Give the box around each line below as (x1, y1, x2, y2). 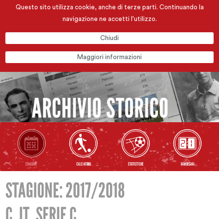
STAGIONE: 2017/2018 (5, 178, 125, 203)
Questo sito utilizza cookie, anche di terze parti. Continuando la (15, 4, 204, 10)
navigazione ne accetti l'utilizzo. (62, 16, 157, 22)
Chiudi (100, 35, 119, 41)
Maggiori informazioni (77, 54, 142, 60)
